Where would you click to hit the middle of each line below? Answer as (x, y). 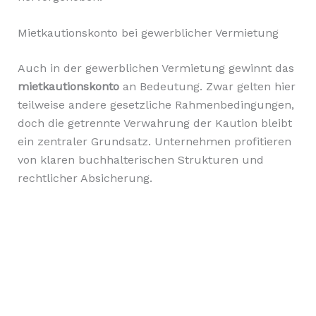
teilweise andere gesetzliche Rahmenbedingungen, (156, 105)
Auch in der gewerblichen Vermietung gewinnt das (156, 68)
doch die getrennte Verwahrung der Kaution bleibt (154, 123)
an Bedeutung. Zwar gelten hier (207, 87)
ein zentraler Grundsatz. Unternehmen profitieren (154, 142)
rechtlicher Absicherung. (85, 178)
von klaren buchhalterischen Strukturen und (140, 160)
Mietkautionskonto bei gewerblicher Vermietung (148, 33)
